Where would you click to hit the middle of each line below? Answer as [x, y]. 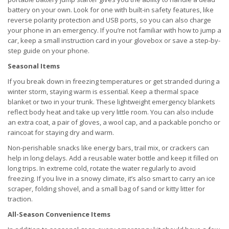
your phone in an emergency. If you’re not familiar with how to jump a [114, 30]
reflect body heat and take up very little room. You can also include [111, 112]
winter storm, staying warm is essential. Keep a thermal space [103, 92]
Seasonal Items [34, 66]
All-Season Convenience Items [59, 214]
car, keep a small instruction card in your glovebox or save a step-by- [114, 41]
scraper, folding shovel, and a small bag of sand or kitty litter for [106, 189]
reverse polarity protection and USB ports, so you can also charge [109, 20]
